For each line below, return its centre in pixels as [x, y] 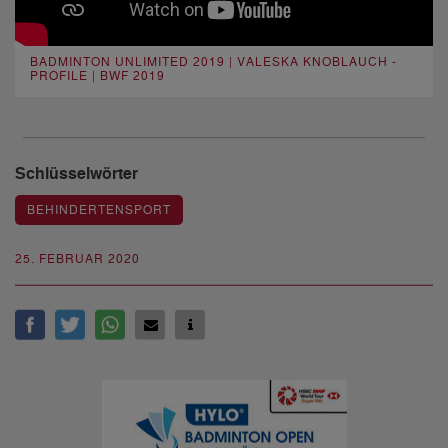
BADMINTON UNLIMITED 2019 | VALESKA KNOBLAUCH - [213, 62]
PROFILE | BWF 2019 [97, 76]
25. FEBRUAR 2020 [77, 259]
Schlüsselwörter [76, 174]
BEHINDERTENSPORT [99, 210]
